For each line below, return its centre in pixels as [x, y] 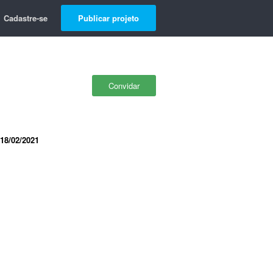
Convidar [124, 86]
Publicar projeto [108, 18]
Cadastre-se [26, 18]
